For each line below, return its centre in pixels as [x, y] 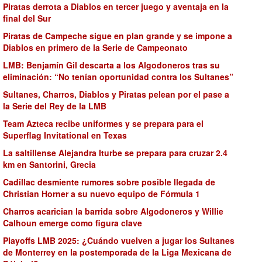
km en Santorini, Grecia [49, 164]
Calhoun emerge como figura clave [73, 223]
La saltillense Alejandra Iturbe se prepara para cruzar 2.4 [115, 153]
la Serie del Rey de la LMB [55, 106]
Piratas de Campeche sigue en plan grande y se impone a [118, 36]
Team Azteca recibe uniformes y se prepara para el [103, 123]
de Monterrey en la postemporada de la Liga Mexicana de [117, 252]
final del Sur [27, 18]
